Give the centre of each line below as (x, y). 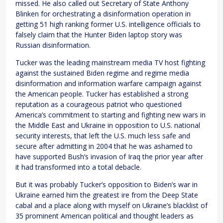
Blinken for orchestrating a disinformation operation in (103, 13)
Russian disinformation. (53, 45)
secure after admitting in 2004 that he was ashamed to (104, 146)
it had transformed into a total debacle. (78, 167)
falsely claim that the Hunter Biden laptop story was (99, 34)
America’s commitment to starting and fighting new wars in (111, 114)
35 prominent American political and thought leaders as (105, 216)
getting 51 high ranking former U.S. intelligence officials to (108, 24)
